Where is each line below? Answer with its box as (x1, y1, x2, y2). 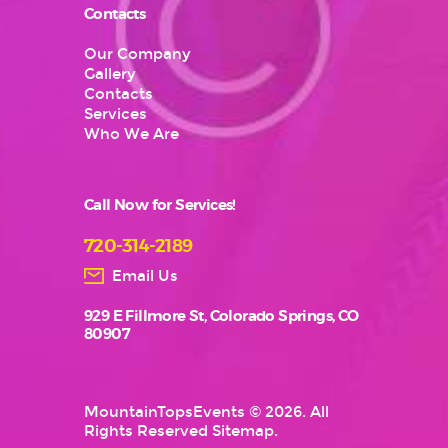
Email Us (111, 267, 178, 285)
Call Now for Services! (84, 198, 236, 214)
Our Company (84, 45, 191, 64)
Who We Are (84, 125, 179, 144)
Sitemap (212, 422, 274, 441)
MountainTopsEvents (84, 403, 245, 422)
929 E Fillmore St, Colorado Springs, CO (84, 308, 359, 324)
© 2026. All (245, 403, 329, 422)
